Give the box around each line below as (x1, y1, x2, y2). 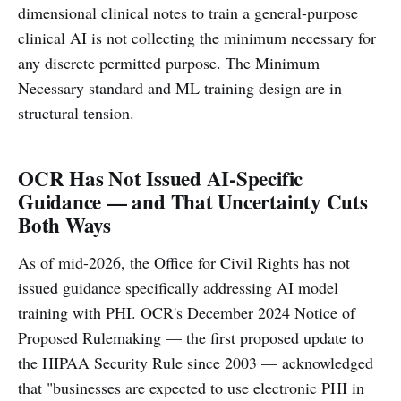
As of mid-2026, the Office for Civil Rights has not (18, 252, 350, 273)
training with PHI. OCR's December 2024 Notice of (18, 302, 355, 323)
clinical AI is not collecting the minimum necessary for (18, 27, 376, 48)
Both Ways (18, 209, 111, 240)
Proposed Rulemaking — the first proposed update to (18, 327, 363, 348)
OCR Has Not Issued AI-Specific (18, 163, 303, 193)
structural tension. (18, 102, 134, 124)
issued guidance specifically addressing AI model (18, 277, 338, 298)
